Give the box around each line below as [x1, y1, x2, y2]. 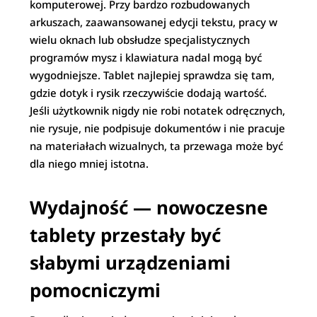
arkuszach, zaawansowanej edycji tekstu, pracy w [30, 15, 278, 29]
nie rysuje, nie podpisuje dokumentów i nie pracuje [30, 121, 286, 135]
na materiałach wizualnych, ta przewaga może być [30, 139, 284, 153]
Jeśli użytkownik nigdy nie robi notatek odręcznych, [30, 103, 286, 117]
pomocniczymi [30, 277, 161, 303]
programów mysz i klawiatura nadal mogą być [30, 50, 263, 64]
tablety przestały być [30, 222, 221, 248]
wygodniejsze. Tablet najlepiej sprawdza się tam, [30, 68, 275, 82]
